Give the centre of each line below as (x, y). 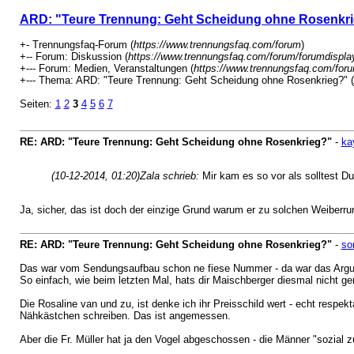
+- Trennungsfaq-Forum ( (76, 45)
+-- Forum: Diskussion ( (73, 56)
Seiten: (37, 104)
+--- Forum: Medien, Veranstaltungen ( (106, 68)
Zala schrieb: (171, 176)
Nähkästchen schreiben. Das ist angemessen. (125, 316)
